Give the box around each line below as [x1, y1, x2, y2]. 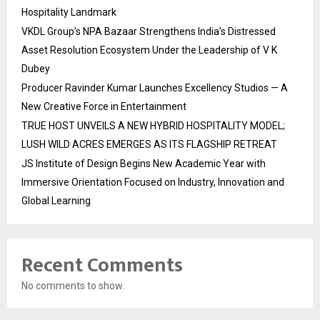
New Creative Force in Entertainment [21, 100, 186, 112]
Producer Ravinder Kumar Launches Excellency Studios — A [21, 81, 288, 94]
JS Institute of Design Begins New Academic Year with [21, 157, 266, 169]
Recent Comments [21, 248, 183, 282]
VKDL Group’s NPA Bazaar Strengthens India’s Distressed [21, 25, 276, 37]
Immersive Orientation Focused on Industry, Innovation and [21, 176, 284, 188]
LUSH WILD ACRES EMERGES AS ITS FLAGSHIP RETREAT [21, 138, 277, 150]
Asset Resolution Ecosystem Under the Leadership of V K [21, 44, 277, 56]
